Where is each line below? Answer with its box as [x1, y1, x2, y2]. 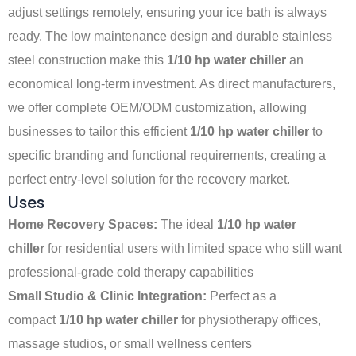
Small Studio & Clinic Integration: [8, 288, 207, 304]
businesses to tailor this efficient [8, 124, 190, 139]
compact [8, 312, 59, 327]
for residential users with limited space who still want [44, 241, 342, 256]
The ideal [157, 217, 217, 232]
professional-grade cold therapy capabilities [8, 265, 253, 280]
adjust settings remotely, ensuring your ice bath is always [8, 5, 327, 20]
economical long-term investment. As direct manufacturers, [8, 76, 335, 91]
